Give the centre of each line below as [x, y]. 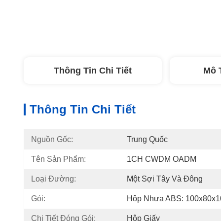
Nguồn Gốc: [52, 139]
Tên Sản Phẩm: [58, 159]
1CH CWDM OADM [162, 159]
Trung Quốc [147, 139]
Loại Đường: [54, 179]
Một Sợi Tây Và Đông [165, 179]
